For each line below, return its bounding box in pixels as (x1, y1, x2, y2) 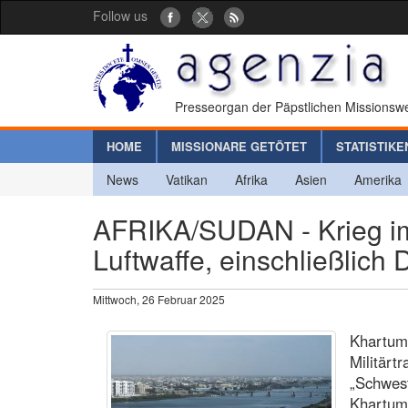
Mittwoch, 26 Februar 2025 (93, 291, 225, 307)
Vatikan (166, 169, 208, 189)
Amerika (354, 169, 402, 189)
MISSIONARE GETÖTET (171, 137, 307, 155)
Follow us (93, 6, 148, 25)
